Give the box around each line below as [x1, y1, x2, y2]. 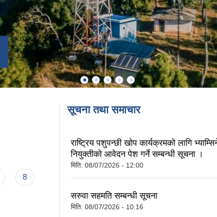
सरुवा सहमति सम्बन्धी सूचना [71, 191, 157, 201]
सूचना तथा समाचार [67, 103, 140, 116]
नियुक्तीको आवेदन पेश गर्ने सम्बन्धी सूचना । [71, 149, 203, 159]
